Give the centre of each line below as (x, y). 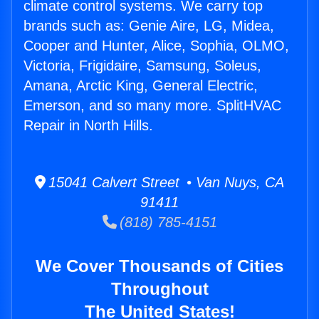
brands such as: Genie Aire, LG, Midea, (149, 26)
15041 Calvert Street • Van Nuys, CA (165, 183)
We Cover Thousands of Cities (159, 266)
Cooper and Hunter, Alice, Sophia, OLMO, (156, 46)
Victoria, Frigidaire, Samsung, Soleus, (142, 66)
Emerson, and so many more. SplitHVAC (152, 106)
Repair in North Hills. (88, 126)
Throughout (159, 289)
